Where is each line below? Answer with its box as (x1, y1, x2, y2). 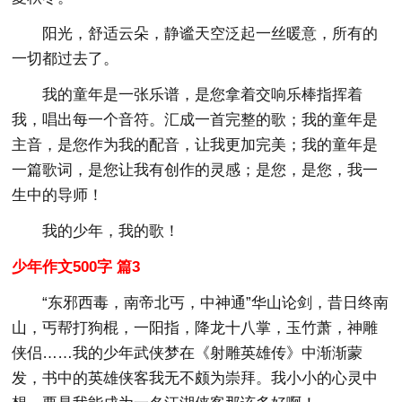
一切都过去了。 (12, 49, 119, 67)
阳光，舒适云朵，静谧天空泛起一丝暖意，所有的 (42, 24, 379, 42)
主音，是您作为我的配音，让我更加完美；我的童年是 (12, 135, 379, 153)
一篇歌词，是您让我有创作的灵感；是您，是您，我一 (12, 161, 379, 179)
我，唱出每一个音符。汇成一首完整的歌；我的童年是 (12, 110, 379, 128)
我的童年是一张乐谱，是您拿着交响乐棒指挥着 (42, 85, 363, 103)
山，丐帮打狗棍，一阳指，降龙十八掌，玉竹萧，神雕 (12, 319, 379, 336)
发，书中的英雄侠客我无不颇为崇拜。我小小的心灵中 (12, 369, 379, 387)
